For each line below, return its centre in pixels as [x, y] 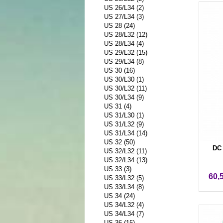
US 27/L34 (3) [124, 16]
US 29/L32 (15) [126, 52]
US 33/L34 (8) [124, 187]
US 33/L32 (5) [124, 178]
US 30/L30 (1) [124, 79]
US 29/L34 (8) [124, 61]
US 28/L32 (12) [126, 34]
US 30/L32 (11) [126, 88]
